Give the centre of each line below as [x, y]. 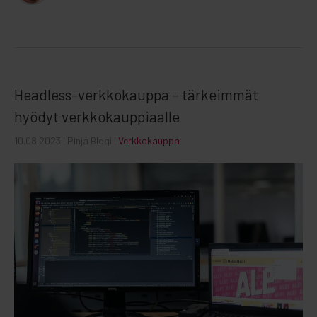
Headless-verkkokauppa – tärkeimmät [136, 94]
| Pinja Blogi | [91, 140]
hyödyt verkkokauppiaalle [97, 116]
